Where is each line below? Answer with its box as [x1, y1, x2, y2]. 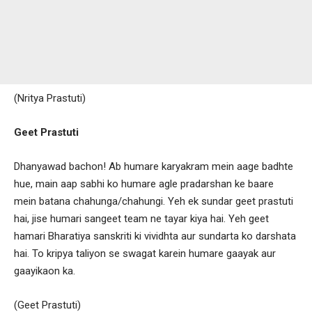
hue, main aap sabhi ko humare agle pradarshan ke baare [14, 177, 274, 190]
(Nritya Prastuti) [14, 91, 86, 104]
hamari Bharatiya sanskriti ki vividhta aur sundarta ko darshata [14, 229, 296, 242]
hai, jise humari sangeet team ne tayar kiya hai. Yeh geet [14, 212, 269, 225]
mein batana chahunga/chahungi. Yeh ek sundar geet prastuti [14, 194, 293, 208]
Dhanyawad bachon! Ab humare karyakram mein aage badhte [14, 159, 293, 173]
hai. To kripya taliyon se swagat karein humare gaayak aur [14, 247, 276, 260]
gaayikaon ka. [14, 264, 75, 277]
